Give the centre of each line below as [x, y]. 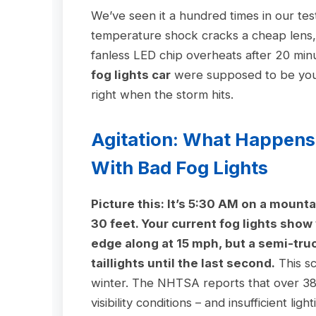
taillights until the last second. [183, 263]
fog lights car [131, 75]
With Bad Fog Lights [180, 168]
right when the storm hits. [163, 95]
